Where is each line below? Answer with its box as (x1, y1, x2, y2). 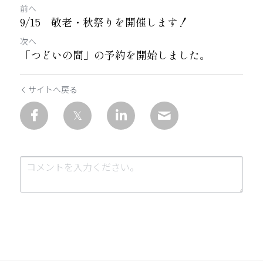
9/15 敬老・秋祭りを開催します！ (20, 14, 188, 29)
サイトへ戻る (28, 83, 77, 95)
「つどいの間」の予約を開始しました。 (20, 47, 210, 62)
